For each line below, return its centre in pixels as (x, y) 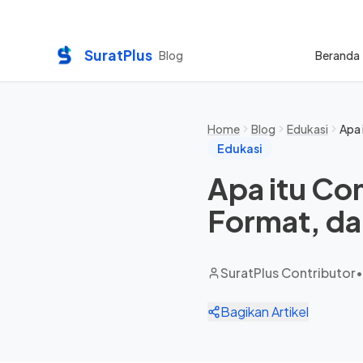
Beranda (337, 55)
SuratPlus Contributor (288, 273)
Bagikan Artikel (265, 312)
